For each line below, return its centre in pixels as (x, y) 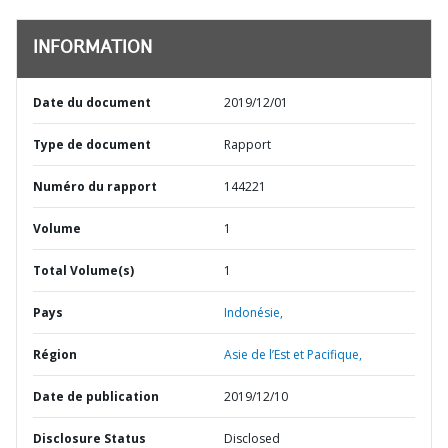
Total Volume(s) (83, 270)
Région (55, 354)
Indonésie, (253, 312)
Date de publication (96, 396)
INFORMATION (92, 49)
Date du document (92, 102)
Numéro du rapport (95, 186)
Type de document (92, 144)
